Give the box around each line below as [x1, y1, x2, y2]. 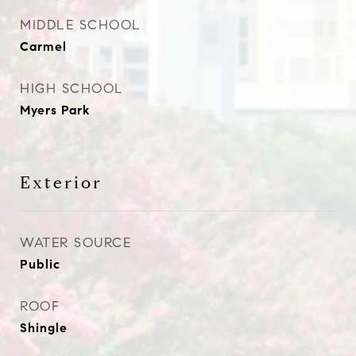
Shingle [20, 320, 68, 335]
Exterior [20, 172, 103, 193]
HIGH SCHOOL [20, 80, 124, 97]
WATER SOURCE [20, 234, 131, 251]
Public [20, 257, 60, 272]
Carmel [20, 39, 67, 54]
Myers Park [20, 103, 90, 118]
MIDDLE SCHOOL [20, 17, 141, 33]
